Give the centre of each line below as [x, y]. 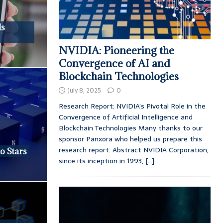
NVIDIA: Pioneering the [116, 50]
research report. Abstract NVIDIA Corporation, [133, 150]
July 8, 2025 [84, 90]
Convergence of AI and [114, 63]
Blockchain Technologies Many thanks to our [130, 128]
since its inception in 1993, [102, 161]
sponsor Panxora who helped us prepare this [130, 139]
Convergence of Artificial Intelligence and [125, 117]
